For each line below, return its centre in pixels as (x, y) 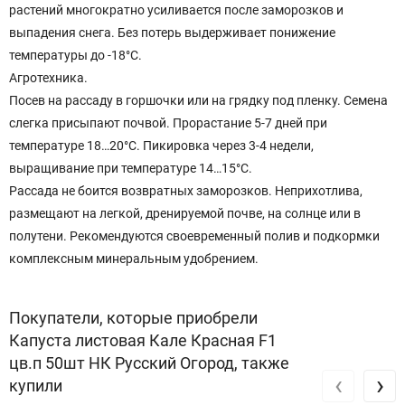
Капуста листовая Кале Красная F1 (143, 341)
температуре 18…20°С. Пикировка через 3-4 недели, (161, 146)
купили (36, 386)
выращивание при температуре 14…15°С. (131, 169)
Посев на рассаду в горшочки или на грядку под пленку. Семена (198, 101)
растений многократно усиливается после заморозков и (176, 10)
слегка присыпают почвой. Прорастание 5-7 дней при (168, 123)
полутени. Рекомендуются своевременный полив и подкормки (194, 236)
